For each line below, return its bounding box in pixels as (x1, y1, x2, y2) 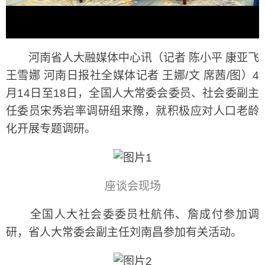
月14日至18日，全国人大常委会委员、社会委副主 (6, 86, 259, 99)
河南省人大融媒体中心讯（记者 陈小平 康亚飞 (6, 51, 259, 64)
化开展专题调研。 (6, 122, 96, 135)
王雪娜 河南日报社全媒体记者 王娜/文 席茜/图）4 (6, 69, 259, 82)
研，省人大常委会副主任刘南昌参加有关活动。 (6, 225, 242, 238)
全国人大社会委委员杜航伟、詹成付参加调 (6, 208, 259, 221)
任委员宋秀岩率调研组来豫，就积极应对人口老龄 (6, 104, 259, 117)
